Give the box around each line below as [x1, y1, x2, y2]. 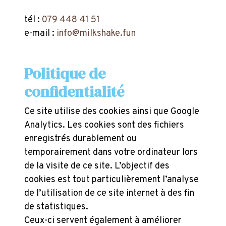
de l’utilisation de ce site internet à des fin [24, 188, 194, 199]
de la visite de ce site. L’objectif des [24, 160, 169, 172]
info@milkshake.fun [56, 28, 136, 39]
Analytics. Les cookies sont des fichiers [24, 120, 184, 131]
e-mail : [24, 28, 56, 39]
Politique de [24, 63, 105, 84]
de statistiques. [24, 201, 88, 213]
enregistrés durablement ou [24, 133, 137, 145]
